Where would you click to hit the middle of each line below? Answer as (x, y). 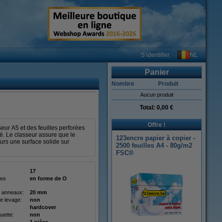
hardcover (43, 207)
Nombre (123, 84)
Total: (148, 108)
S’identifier (155, 55)
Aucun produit (157, 95)
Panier (157, 72)
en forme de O (48, 178)
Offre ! (157, 125)
